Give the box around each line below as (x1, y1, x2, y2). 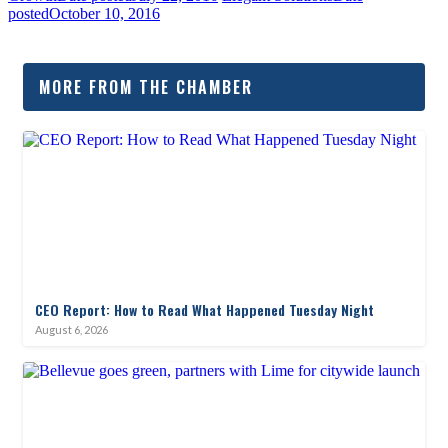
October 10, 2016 (49, 4, 160, 22)
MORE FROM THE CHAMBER (39, 74, 253, 99)
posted (8, 4, 49, 22)
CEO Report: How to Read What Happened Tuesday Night (35, 298, 374, 320)
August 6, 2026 (35, 322, 108, 336)
